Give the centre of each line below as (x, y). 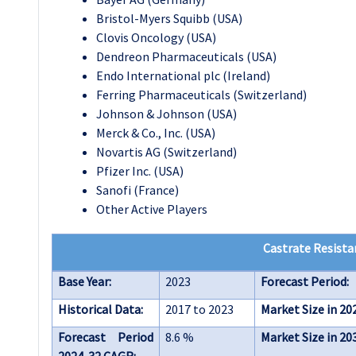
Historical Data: (101, 309)
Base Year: (85, 281)
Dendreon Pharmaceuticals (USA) (186, 56)
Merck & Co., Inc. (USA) (156, 132)
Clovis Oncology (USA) (156, 37)
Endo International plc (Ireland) (183, 75)
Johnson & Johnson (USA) (166, 113)
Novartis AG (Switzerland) (166, 151)
